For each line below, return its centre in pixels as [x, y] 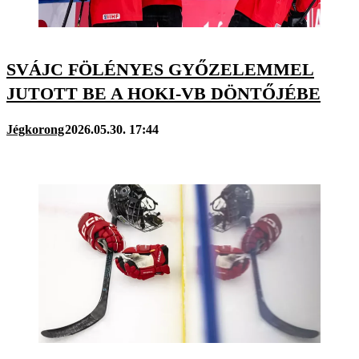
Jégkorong [35, 130]
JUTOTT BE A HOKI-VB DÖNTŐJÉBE [163, 94]
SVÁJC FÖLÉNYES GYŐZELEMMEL [160, 70]
